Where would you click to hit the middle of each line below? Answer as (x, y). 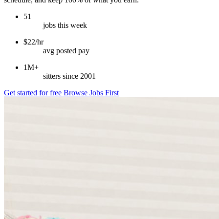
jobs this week (65, 25)
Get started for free (34, 92)
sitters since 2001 (69, 76)
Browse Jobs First (91, 92)
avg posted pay (66, 50)
